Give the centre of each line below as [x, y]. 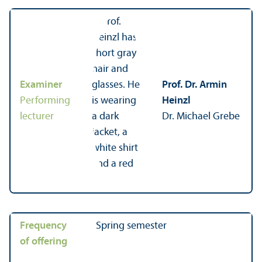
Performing [45, 101]
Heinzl [176, 101]
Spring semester [131, 226]
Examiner [41, 85]
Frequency [43, 226]
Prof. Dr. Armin [194, 85]
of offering [44, 242]
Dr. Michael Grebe [201, 116]
